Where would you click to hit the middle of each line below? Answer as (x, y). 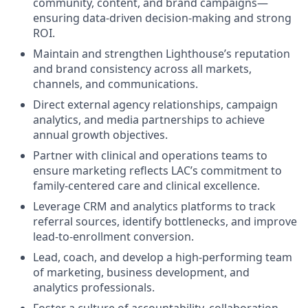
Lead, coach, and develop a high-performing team (163, 257)
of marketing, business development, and (141, 272)
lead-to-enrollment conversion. (113, 236)
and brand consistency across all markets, (142, 69)
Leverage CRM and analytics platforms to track (154, 206)
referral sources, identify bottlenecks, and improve (165, 221)
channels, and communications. (115, 84)
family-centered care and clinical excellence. (146, 186)
